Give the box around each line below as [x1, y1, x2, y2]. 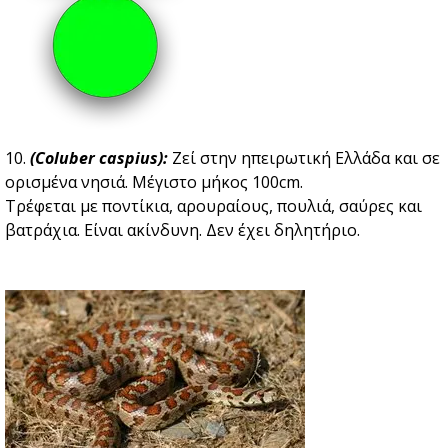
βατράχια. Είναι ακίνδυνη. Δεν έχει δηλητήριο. [5, 219, 360, 242]
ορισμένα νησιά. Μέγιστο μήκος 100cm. [5, 171, 303, 194]
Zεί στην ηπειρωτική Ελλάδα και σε [168, 147, 440, 170]
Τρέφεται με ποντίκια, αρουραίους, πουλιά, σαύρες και [5, 195, 422, 218]
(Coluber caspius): [30, 147, 168, 170]
